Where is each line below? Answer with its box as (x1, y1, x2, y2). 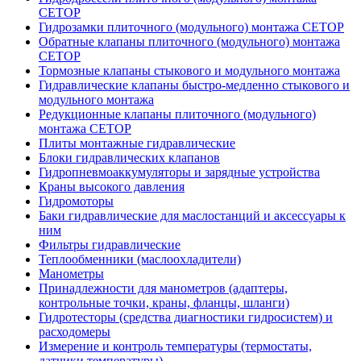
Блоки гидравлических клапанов (39, 150, 220, 164)
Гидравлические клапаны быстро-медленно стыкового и (39, 77, 350, 92)
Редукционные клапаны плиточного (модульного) (39, 106, 316, 121)
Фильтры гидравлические (39, 237, 180, 251)
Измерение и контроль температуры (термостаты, (39, 338, 312, 353)
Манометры (39, 266, 104, 280)
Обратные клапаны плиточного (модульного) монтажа (39, 34, 340, 48)
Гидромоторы (39, 193, 114, 208)
